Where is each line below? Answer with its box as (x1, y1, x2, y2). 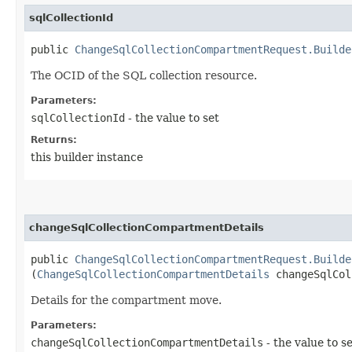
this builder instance (31, 150, 143, 163)
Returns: (31, 134, 77, 145)
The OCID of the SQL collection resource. (31, 68, 257, 82)
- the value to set (125, 111, 219, 124)
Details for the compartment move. (31, 293, 222, 306)
